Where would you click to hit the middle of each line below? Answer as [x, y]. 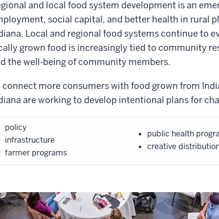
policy [16, 128]
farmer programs [36, 153]
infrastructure [30, 140]
